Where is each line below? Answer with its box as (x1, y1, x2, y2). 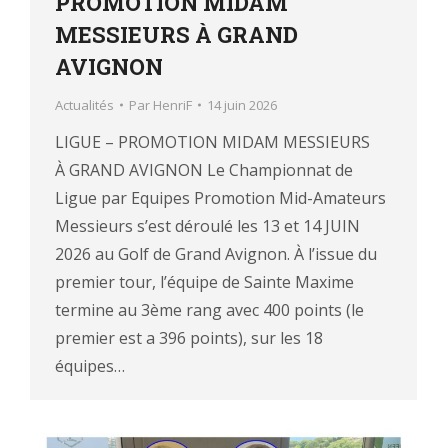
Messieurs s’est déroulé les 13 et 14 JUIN (55, 214, 360, 237)
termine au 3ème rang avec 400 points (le (55, 298, 364, 321)
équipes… (55, 354, 125, 377)
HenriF (153, 95, 192, 114)
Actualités (55, 95, 114, 114)
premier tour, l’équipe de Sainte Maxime (55, 270, 354, 293)
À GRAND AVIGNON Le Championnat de (55, 158, 353, 181)
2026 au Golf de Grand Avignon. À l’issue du (55, 242, 377, 265)
